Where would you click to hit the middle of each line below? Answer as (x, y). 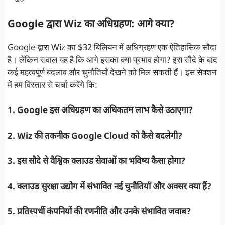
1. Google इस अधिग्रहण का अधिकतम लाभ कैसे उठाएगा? (100, 111)
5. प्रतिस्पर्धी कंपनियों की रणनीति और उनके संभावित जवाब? (99, 213)
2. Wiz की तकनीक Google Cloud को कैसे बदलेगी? (95, 136)
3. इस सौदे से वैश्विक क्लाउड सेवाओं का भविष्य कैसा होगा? (96, 162)
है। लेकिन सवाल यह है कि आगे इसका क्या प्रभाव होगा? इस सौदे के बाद (113, 61)
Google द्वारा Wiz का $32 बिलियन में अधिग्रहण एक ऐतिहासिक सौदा (112, 48)
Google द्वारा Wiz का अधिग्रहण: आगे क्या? (91, 24)
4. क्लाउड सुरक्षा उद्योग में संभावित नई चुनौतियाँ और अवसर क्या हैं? (109, 187)
